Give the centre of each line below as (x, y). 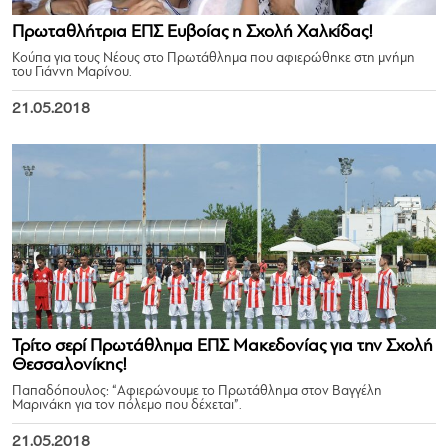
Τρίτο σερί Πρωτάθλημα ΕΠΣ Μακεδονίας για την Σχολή (222, 346)
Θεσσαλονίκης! (69, 365)
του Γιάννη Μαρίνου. (72, 72)
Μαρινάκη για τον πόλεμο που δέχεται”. (127, 405)
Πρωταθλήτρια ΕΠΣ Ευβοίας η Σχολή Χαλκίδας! (192, 32)
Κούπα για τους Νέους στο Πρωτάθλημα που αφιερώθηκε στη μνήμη (213, 58)
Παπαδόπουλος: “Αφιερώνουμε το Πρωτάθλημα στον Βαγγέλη (197, 391)
